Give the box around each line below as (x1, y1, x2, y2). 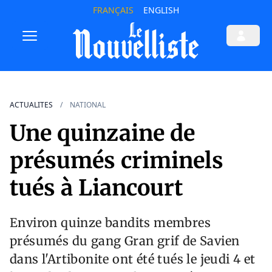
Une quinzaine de (10, 120, 195, 148)
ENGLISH (143, 4, 179, 16)
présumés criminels (10, 147, 223, 175)
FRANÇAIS (92, 4, 134, 16)
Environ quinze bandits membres (10, 215, 211, 231)
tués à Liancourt (10, 174, 183, 202)
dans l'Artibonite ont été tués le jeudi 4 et (10, 251, 256, 267)
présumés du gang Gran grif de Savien (10, 233, 240, 249)
